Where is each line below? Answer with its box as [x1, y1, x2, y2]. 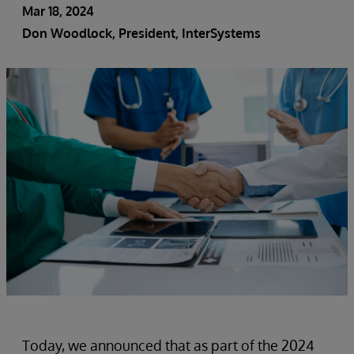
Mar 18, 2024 [22, 3, 94, 19]
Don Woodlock [22, 25, 112, 41]
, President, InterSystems [112, 25, 261, 41]
